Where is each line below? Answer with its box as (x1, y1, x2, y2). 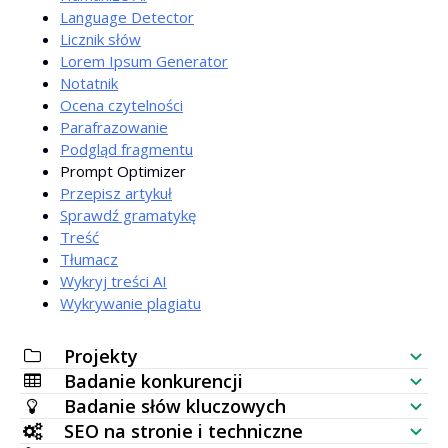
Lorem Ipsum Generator (60, 51, 228, 71)
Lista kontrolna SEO (30, 380, 169, 399)
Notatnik (60, 73, 118, 93)
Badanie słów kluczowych (64, 394, 286, 418)
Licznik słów (60, 29, 141, 49)
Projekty (64, 344, 138, 368)
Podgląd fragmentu (60, 139, 193, 159)
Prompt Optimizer (60, 161, 186, 181)
